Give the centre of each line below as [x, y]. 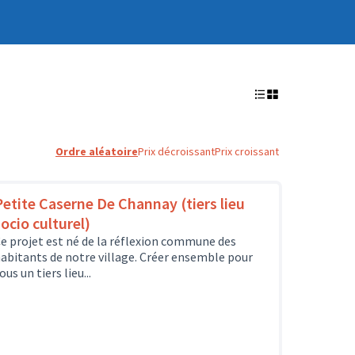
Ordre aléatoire [97, 151]
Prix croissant [247, 151]
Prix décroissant [176, 151]
